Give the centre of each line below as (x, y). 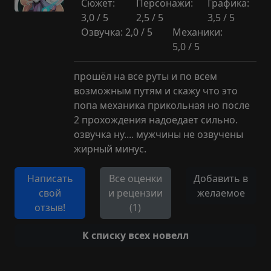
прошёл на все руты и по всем (145, 76)
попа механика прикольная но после (162, 105)
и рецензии (135, 193)
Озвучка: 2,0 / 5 (117, 32)
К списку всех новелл (135, 235)
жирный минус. (110, 149)
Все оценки (135, 178)
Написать (50, 178)
